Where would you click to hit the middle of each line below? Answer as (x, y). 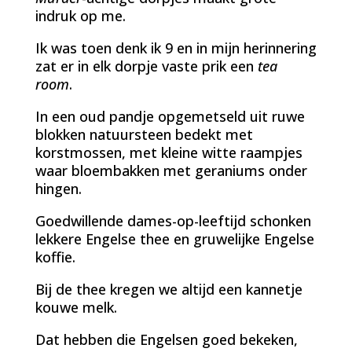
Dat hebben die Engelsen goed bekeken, (166, 339)
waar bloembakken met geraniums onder (171, 170)
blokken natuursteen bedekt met (144, 134)
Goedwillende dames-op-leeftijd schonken (173, 220)
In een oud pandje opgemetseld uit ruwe (170, 116)
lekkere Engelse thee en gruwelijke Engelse (174, 238)
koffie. (55, 257)
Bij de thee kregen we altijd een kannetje (169, 289)
